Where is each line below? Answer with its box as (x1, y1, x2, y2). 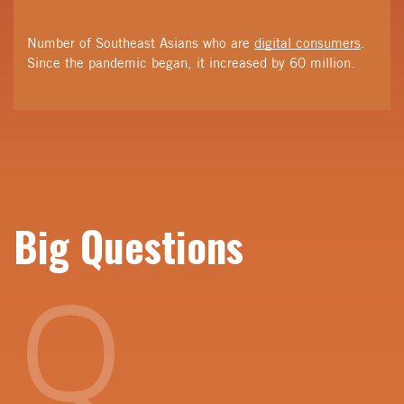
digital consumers (254, 35, 361, 50)
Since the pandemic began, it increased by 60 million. (27, 55, 360, 70)
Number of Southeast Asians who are (27, 35, 254, 50)
